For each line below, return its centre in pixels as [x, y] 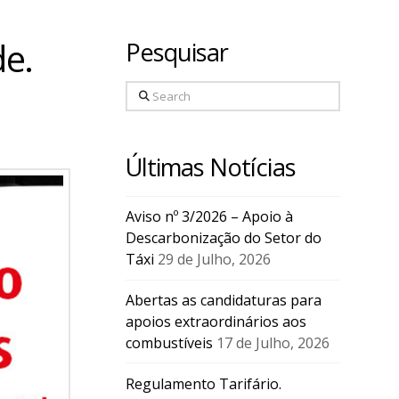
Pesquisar [177, 52]
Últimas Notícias [210, 167]
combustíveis [169, 342]
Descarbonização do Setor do [223, 238]
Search [147, 92]
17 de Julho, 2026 [273, 342]
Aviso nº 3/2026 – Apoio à [209, 217]
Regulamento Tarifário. [203, 383]
